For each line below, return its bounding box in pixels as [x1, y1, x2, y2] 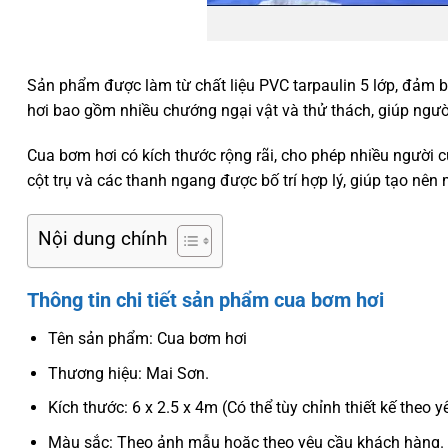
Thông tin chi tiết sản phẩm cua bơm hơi [27, 288, 384, 313]
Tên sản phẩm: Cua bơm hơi [47, 329, 247, 349]
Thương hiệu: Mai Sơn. [47, 363, 209, 383]
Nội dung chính [38, 227, 167, 251]
